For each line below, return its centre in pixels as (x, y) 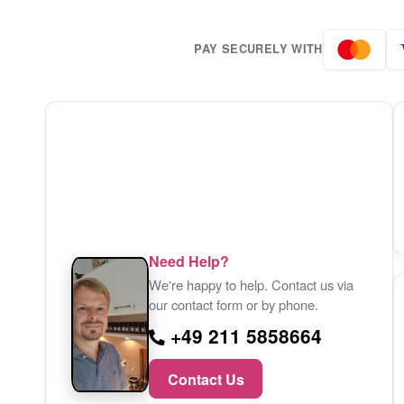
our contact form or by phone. (234, 304)
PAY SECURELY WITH (258, 49)
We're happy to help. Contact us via (252, 284)
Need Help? (189, 261)
